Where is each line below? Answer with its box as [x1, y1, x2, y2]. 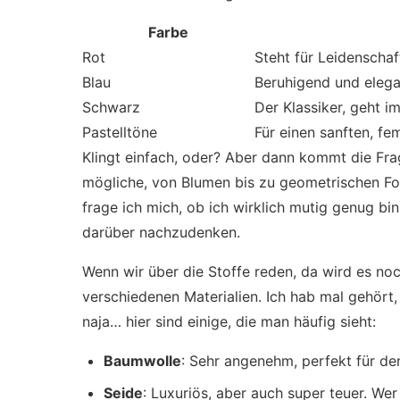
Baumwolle [104, 352, 181, 370]
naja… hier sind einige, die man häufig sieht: [82, 312, 376, 330]
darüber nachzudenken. [82, 223, 240, 241]
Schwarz [82, 98, 140, 116]
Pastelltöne [82, 123, 157, 141]
